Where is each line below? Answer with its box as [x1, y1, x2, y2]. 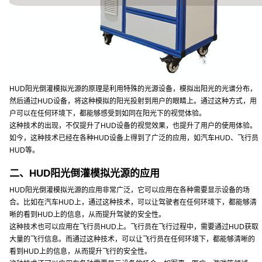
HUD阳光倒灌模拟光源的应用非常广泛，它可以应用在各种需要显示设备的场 [9, 186, 250, 194]
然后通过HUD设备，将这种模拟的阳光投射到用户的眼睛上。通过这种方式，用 [9, 97, 257, 105]
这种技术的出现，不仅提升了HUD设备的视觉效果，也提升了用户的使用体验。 [9, 122, 257, 130]
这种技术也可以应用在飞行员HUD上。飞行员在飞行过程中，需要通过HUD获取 [9, 223, 258, 231]
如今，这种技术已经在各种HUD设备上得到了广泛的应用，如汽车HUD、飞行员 [9, 134, 258, 142]
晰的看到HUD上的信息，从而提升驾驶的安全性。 [9, 211, 166, 219]
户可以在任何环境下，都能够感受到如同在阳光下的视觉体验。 [9, 109, 206, 118]
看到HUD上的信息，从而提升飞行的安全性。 [9, 247, 151, 256]
